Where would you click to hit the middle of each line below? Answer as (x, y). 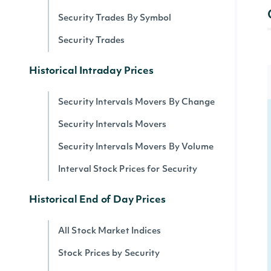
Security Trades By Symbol (115, 18)
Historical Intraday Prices (91, 71)
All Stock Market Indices (110, 231)
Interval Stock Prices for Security (128, 170)
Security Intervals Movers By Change (137, 103)
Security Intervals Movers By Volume (136, 147)
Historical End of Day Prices (97, 200)
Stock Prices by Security (109, 254)
